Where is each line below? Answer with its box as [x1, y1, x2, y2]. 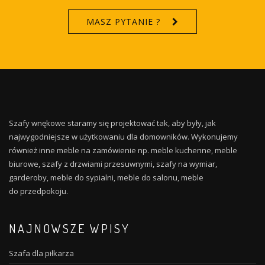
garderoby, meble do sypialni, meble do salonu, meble [9, 172, 203, 183]
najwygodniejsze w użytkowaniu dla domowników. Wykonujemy [9, 131, 238, 142]
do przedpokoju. [9, 186, 68, 196]
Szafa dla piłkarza [9, 248, 74, 258]
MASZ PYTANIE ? [86, 16, 160, 27]
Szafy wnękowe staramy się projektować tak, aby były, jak [9, 118, 216, 128]
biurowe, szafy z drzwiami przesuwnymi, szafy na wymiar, [9, 159, 217, 169]
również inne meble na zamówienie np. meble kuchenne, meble [9, 145, 237, 156]
